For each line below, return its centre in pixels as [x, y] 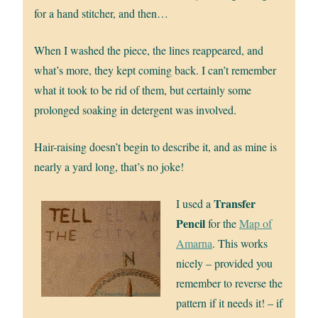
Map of [256, 224]
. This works [240, 243]
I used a [195, 204]
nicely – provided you [224, 263]
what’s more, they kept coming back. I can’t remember [155, 70]
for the [222, 224]
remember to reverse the [229, 283]
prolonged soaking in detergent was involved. [136, 110]
